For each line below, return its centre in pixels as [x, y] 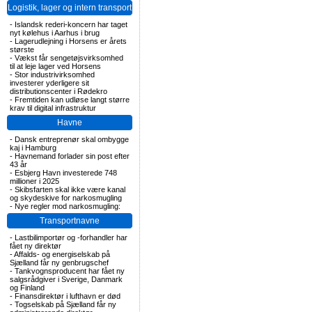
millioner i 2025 [34, 181]
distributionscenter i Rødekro [58, 91]
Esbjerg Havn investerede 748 [66, 173]
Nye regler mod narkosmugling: [68, 206]
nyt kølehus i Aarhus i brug [55, 33]
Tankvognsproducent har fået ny [70, 271]
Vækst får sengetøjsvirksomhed [69, 58]
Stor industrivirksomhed [55, 75]
